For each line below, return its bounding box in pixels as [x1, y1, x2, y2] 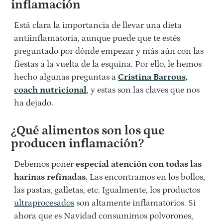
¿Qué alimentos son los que [10, 124, 165, 138]
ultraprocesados [14, 198, 74, 209]
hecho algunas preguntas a [14, 72, 118, 83]
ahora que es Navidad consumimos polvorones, [14, 211, 193, 222]
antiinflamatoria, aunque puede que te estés [14, 33, 180, 44]
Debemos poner [14, 159, 76, 170]
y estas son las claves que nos [89, 85, 200, 96]
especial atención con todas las [76, 159, 202, 170]
